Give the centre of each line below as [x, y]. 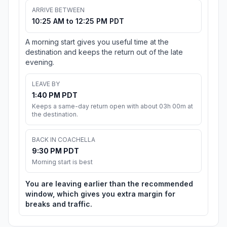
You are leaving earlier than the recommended [109, 184]
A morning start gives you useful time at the [97, 42]
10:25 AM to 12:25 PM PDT [78, 21]
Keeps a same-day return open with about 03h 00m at [112, 106]
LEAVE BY [46, 84]
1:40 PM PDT [55, 95]
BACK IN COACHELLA [64, 140]
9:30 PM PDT [55, 151]
